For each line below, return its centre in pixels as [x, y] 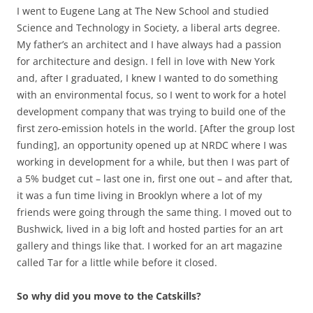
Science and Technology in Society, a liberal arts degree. [148, 27]
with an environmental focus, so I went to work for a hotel [152, 94]
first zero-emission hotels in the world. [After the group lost [156, 128]
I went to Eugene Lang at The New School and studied [143, 10]
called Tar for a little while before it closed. [117, 262]
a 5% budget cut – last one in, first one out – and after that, [155, 178]
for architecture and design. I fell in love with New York [146, 61]
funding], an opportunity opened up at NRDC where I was [152, 145]
